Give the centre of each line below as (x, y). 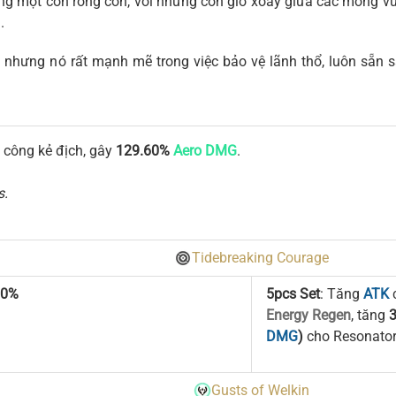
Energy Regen (308, 315)
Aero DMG (205, 151)
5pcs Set (293, 294)
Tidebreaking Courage (260, 258)
